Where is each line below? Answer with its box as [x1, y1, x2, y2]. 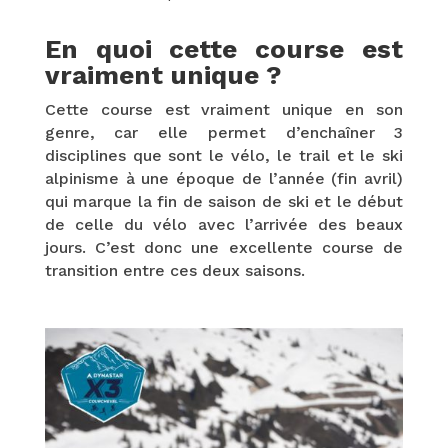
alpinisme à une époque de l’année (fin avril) [44, 168, 404, 188]
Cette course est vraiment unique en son [44, 99, 404, 119]
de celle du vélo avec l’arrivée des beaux [44, 214, 404, 234]
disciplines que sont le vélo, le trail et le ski [44, 145, 404, 165]
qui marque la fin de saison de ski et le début [44, 191, 404, 211]
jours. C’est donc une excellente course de [44, 237, 404, 257]
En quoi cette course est [44, 33, 404, 64]
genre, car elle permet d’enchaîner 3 [44, 122, 404, 142]
